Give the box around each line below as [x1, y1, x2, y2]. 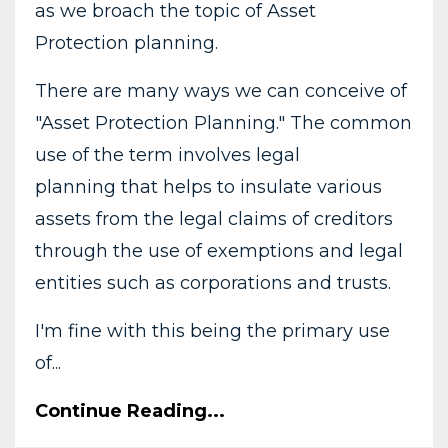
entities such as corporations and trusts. [35, 271, 391, 294]
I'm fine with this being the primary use [35, 319, 390, 342]
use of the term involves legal [35, 143, 300, 166]
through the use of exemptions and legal [35, 239, 403, 262]
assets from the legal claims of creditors [35, 207, 393, 230]
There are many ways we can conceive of [35, 79, 407, 102]
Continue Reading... [35, 399, 225, 422]
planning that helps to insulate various [35, 175, 382, 198]
